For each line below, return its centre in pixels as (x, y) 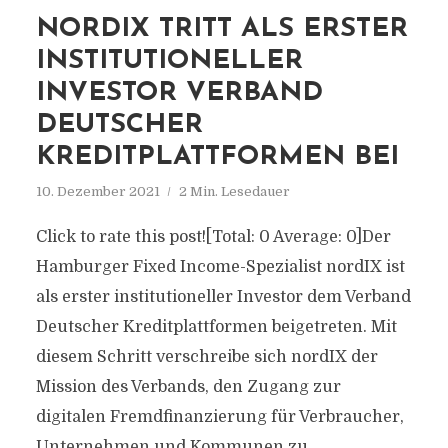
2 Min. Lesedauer (234, 191)
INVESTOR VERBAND (179, 93)
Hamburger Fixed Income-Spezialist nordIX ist (220, 267)
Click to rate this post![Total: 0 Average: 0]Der (213, 237)
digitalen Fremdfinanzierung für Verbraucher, (219, 417)
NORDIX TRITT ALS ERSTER (221, 29)
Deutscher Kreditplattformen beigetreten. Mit (216, 327)
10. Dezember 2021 (97, 191)
